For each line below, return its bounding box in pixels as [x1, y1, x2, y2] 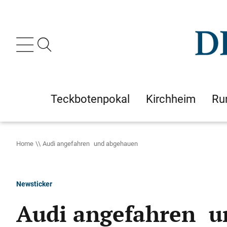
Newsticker [16, 179, 52, 188]
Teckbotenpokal [51, 91, 130, 106]
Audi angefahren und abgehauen [43, 139, 138, 148]
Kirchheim [146, 91, 196, 106]
